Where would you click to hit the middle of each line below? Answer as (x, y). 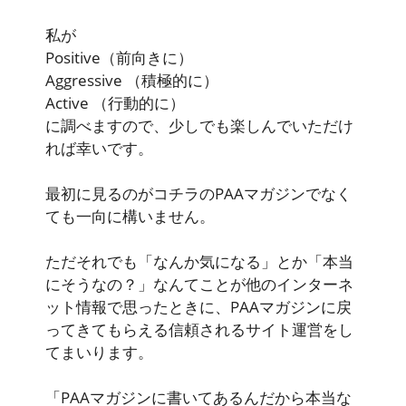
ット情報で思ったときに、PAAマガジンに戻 (198, 307)
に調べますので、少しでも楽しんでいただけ (199, 126)
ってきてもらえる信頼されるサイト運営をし (199, 330)
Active (69, 103)
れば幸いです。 (99, 149)
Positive (73, 58)
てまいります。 (99, 353)
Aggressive (86, 81)
